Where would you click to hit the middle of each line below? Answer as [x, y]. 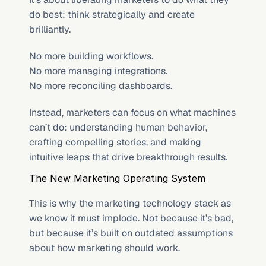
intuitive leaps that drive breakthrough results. [128, 157]
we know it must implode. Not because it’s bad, [131, 218]
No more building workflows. [91, 56]
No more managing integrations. [98, 71]
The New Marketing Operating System [117, 178]
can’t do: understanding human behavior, [118, 127]
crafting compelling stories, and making [115, 142]
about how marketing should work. [104, 248]
